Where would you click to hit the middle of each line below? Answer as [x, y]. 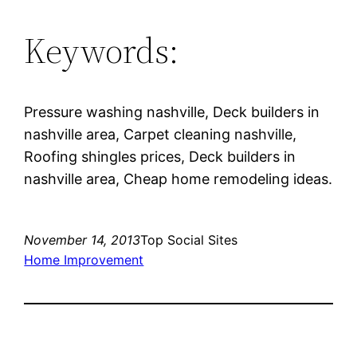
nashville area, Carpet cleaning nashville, [161, 134]
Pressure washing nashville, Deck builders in [172, 112]
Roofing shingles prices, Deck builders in [160, 156]
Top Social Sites [189, 239]
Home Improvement [84, 259]
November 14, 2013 [82, 239]
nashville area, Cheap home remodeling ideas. [178, 178]
